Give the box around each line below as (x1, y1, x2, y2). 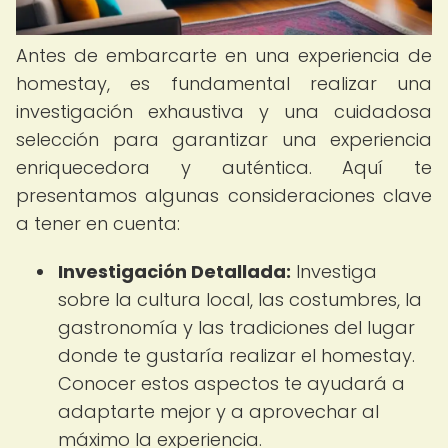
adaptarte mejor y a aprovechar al (58, 399, 379, 424)
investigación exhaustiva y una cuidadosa (16, 99, 432, 124)
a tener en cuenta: (16, 211, 180, 236)
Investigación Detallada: (58, 259, 291, 284)
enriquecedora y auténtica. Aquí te (16, 155, 432, 180)
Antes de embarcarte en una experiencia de (16, 43, 432, 68)
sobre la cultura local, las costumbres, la (58, 287, 422, 312)
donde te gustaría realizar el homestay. (58, 343, 415, 368)
